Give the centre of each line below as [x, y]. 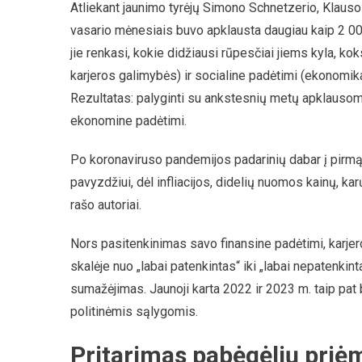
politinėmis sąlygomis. [134, 311]
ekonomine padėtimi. [128, 121]
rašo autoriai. [106, 205]
